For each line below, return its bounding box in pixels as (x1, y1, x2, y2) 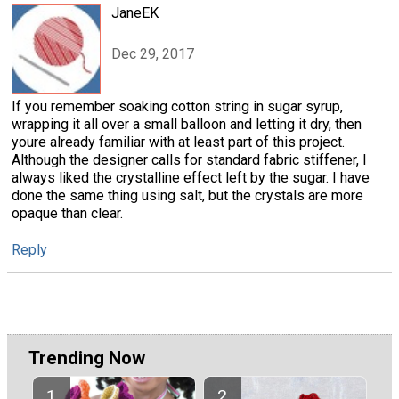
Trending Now (28, 346, 145, 369)
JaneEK (111, 4, 159, 21)
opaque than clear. (12, 204, 123, 222)
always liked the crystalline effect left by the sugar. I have (12, 168, 370, 186)
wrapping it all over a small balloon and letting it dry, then (12, 115, 362, 133)
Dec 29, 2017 (111, 45, 194, 62)
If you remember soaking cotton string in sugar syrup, (12, 97, 343, 115)
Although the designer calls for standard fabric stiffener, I (12, 151, 367, 168)
